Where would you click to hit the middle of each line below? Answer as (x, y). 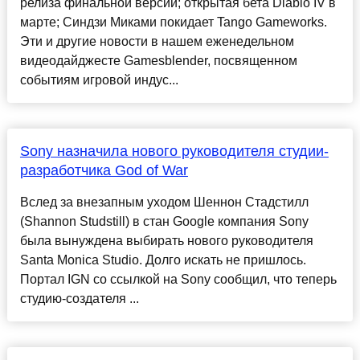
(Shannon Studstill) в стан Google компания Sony (164, 222)
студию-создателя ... (79, 299)
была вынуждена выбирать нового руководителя (166, 241)
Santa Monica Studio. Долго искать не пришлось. (163, 260)
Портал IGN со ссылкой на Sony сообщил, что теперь (178, 280)
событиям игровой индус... (99, 80)
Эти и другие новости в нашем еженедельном (157, 42)
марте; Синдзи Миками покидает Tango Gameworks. (173, 22)
